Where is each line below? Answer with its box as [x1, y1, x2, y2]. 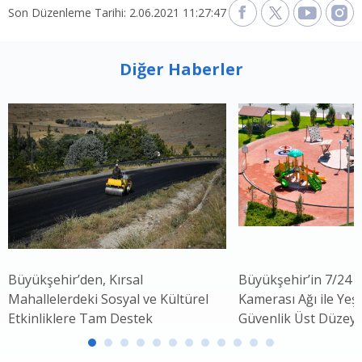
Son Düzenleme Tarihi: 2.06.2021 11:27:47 [8, 5, 226, 21]
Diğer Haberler [119, 58, 243, 81]
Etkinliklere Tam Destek [8, 309, 153, 328]
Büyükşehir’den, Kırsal [8, 271, 143, 289]
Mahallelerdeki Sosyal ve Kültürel [8, 290, 208, 309]
